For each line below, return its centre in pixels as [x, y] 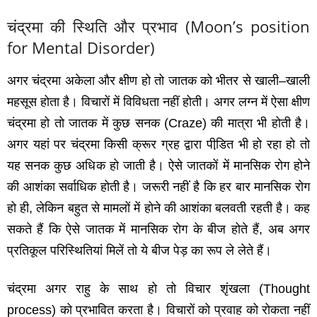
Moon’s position [250, 27]
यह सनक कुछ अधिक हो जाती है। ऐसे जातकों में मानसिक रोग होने [158, 166]
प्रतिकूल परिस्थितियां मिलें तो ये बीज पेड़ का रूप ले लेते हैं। [139, 251]
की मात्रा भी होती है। [261, 123]
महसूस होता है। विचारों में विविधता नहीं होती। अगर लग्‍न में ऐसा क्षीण [158, 102]
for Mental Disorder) [81, 48]
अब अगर [289, 230]
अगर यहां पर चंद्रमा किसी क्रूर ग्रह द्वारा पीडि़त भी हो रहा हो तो [158, 145]
